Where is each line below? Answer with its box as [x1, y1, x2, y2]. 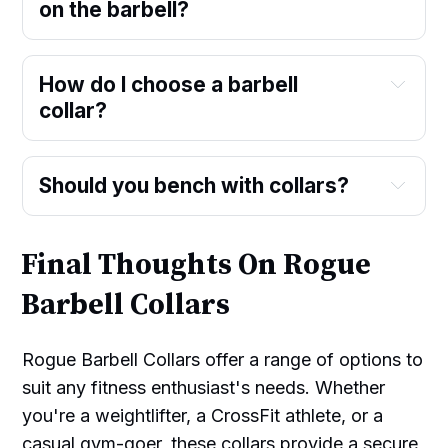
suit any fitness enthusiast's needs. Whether [22, 376, 386, 398]
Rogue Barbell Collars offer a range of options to [22, 348, 424, 370]
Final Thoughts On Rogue [21, 246, 372, 284]
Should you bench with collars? [39, 172, 350, 198]
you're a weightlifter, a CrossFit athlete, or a [22, 404, 384, 426]
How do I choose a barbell [39, 71, 299, 97]
